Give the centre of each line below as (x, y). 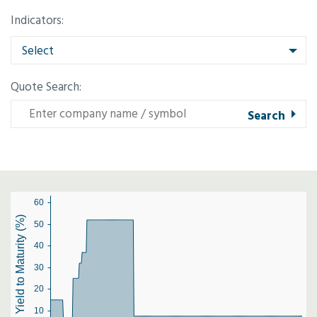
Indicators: (37, 21)
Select (38, 51)
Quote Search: (46, 87)
